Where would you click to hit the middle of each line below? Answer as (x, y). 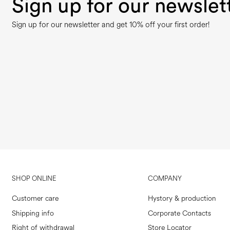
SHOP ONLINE (34, 179)
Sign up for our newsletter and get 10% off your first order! (111, 25)
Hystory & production (182, 199)
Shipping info (33, 213)
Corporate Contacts (180, 213)
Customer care (35, 199)
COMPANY (165, 179)
